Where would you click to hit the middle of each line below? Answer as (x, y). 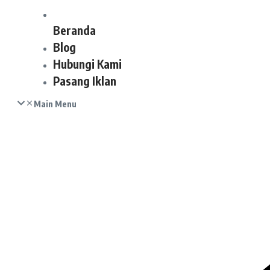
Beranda (74, 30)
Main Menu (55, 104)
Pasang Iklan (85, 80)
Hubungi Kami (87, 64)
